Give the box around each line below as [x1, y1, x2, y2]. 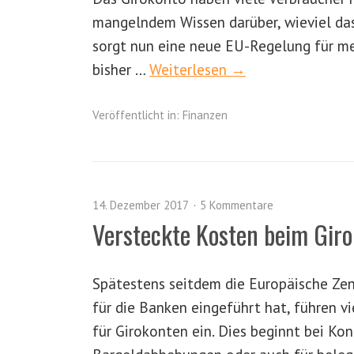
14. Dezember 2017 [92, 198, 189, 213]
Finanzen [183, 107, 228, 122]
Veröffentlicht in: [92, 107, 179, 122]
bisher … [92, 59, 149, 79]
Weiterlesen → [149, 59, 246, 79]
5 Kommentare [200, 198, 273, 213]
